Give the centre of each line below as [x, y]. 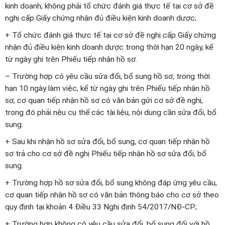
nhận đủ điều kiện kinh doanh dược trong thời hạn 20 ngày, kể [109, 47]
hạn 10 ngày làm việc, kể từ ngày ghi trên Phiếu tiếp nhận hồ [107, 89]
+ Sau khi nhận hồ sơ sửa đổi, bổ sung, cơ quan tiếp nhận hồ [107, 142]
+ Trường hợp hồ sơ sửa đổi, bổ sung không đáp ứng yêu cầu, [111, 183]
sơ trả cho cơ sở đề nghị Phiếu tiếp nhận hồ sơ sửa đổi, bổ [106, 154]
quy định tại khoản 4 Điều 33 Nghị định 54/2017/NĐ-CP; [101, 207]
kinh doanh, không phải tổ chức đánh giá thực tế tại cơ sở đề [109, 6]
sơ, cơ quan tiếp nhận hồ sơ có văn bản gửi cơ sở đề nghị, [104, 101]
